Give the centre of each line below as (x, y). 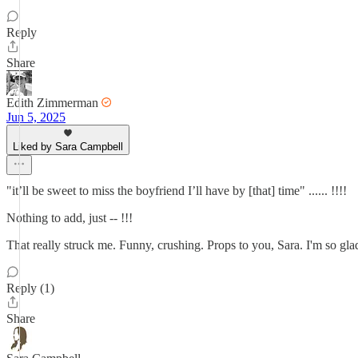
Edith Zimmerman (52, 103)
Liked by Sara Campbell (68, 147)
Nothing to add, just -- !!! (70, 218)
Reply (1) (30, 288)
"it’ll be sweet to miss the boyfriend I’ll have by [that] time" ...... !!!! (177, 191)
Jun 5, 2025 (36, 117)
